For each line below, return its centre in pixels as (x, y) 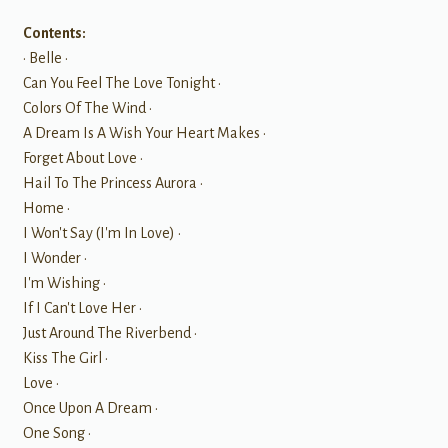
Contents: (54, 32)
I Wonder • (54, 257)
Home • (46, 207)
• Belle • (45, 57)
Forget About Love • (82, 157)
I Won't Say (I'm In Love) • (101, 232)
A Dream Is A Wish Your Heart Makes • (144, 132)
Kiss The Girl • (65, 357)
